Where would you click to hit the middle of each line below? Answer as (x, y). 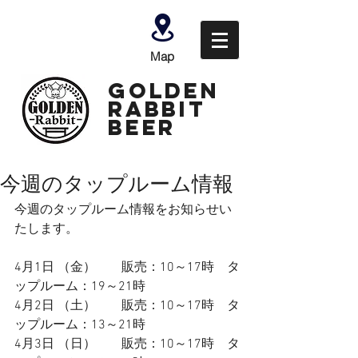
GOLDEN (164, 90)
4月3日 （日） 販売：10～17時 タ (127, 344)
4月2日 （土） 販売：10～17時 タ (127, 306)
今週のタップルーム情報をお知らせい (123, 210)
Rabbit (157, 109)
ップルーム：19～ (66, 287)
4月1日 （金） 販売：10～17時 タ (127, 268)
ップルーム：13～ (66, 325)
